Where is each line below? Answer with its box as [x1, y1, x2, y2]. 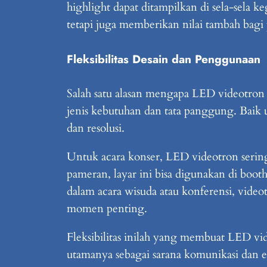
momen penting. [67, 201, 147, 217]
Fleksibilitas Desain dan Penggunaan [67, 50, 260, 67]
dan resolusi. [67, 120, 125, 136]
